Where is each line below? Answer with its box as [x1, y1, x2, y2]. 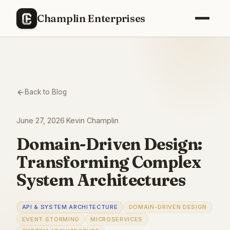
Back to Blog [25, 88, 67, 96]
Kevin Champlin [66, 116, 119, 125]
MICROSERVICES [90, 215, 143, 223]
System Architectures [16, 170, 186, 190]
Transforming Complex [16, 152, 201, 172]
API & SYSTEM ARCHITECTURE [22, 203, 118, 211]
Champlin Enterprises [37, 11, 145, 25]
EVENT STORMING [22, 215, 80, 223]
